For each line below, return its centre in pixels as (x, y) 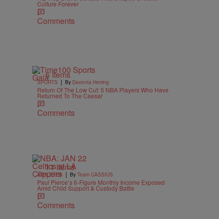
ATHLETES (50, 174)
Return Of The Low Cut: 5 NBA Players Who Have (103, 90)
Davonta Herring (91, 82)
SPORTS (47, 82)
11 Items (60, 167)
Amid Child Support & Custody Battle (86, 188)
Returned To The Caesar (70, 96)
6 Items (58, 75)
